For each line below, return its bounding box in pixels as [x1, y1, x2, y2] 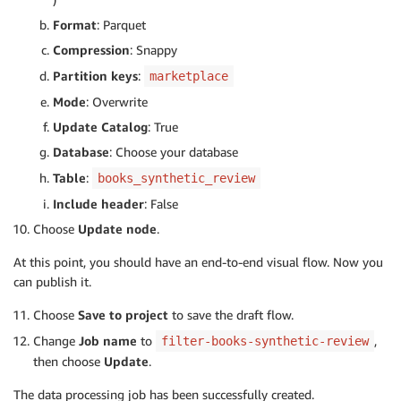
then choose [33, 354, 104, 370]
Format [53, 17, 97, 33]
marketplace [149, 69, 228, 84]
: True [148, 119, 178, 135]
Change [33, 333, 79, 349]
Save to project [78, 307, 172, 323]
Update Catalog [53, 119, 148, 135]
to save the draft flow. [172, 307, 294, 323]
